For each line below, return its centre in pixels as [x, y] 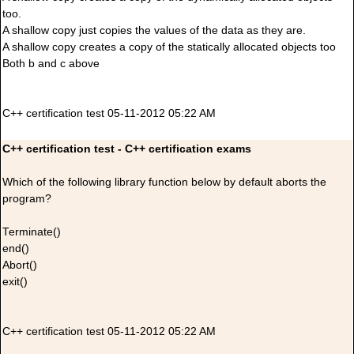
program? [27, 199]
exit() [15, 282]
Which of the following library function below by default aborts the [164, 183]
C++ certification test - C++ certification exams [127, 149]
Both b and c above [51, 64]
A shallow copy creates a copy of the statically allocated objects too [169, 47]
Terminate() [32, 232]
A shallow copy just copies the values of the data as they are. [154, 31]
